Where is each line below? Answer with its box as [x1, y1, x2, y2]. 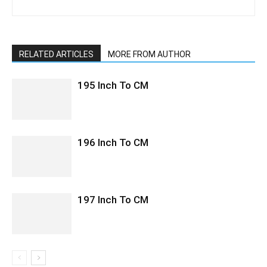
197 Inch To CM [77, 194, 148, 206]
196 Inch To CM [77, 136, 148, 148]
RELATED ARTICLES [19, 49, 94, 59]
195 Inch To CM [77, 79, 148, 91]
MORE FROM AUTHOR [108, 49, 191, 59]
